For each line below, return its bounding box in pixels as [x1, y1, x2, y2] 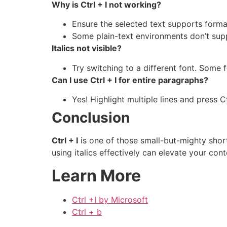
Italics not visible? [52, 43, 122, 54]
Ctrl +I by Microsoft [72, 194, 148, 205]
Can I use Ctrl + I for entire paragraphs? [52, 74, 208, 85]
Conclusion [52, 109, 130, 127]
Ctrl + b [72, 206, 102, 217]
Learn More [52, 165, 141, 185]
